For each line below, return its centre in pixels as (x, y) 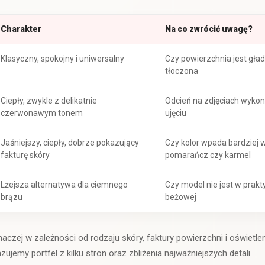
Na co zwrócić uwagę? (209, 29)
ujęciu (176, 113)
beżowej (181, 197)
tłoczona (182, 71)
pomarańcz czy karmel (208, 155)
